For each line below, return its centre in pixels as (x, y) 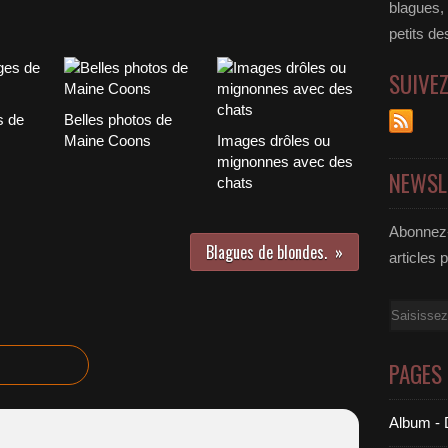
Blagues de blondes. (266, 252)
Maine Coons (107, 140)
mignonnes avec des (284, 161)
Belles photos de (118, 119)
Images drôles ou (273, 140)
